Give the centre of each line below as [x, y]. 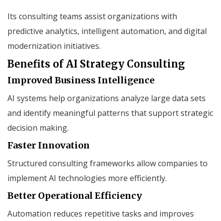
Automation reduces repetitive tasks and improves [101, 213]
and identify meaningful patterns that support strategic [110, 113]
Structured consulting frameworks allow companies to [108, 163]
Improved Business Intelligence [81, 80]
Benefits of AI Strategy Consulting [96, 64]
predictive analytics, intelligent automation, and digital [107, 31]
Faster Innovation [49, 145]
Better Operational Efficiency [75, 195]
